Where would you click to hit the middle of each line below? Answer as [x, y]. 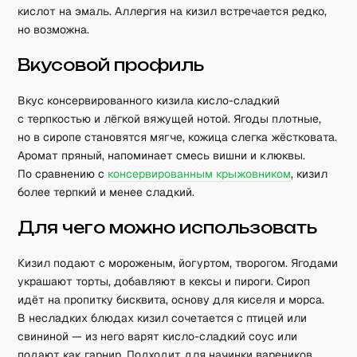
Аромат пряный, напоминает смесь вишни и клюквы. [162, 155]
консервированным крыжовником [200, 174]
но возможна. [54, 29]
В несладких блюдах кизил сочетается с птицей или [163, 318]
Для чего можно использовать [168, 228]
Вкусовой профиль [111, 65]
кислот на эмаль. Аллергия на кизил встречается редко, [173, 11]
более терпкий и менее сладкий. [106, 192]
